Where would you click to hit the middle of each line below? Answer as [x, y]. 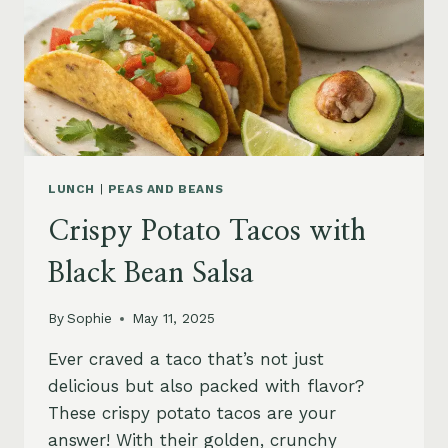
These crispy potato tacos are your [192, 413]
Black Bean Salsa [151, 273]
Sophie [90, 318]
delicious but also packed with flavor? [206, 386]
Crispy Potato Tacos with [207, 231]
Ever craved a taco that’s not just [186, 359]
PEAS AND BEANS [165, 188]
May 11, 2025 [174, 318]
